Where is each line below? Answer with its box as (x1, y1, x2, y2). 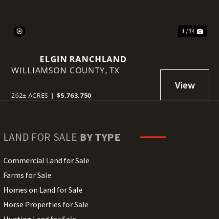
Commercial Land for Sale (3, 155, 89, 165)
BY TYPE (79, 130, 121, 144)
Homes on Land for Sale (3, 184, 83, 195)
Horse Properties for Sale (3, 199, 88, 209)
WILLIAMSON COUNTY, (11, 64, 110, 76)
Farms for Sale (3, 170, 51, 180)
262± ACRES (11, 90, 48, 100)
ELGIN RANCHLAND (40, 53, 128, 65)
